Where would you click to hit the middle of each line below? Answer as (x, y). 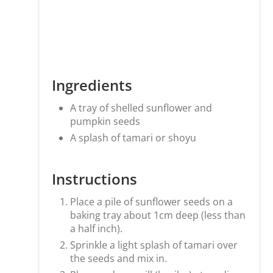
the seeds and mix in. (119, 258)
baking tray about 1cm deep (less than (158, 215)
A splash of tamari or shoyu (133, 137)
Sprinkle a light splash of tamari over (154, 245)
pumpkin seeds (105, 121)
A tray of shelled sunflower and (141, 108)
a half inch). (96, 228)
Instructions (94, 179)
